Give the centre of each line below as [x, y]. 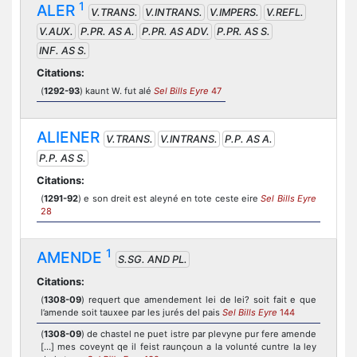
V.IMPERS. [234, 12]
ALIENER [68, 137]
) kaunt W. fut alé [117, 91]
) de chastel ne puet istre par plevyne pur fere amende [199, 334]
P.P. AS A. [249, 139]
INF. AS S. [63, 51]
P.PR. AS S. [243, 31]
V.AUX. [56, 31]
